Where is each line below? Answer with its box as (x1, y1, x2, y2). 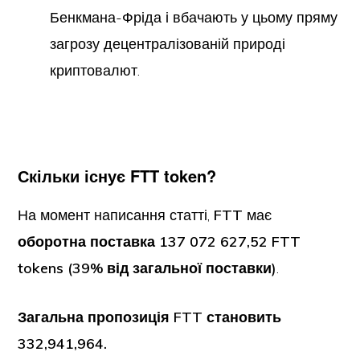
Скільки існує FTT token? (18, 164, 217, 187)
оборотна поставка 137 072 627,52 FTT (18, 232, 301, 251)
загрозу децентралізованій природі (50, 35, 286, 53)
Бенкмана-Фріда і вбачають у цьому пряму (50, 8, 338, 27)
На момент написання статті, (18, 206, 215, 224)
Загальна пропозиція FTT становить (18, 308, 282, 326)
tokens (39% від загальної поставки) (18, 259, 277, 277)
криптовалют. (50, 61, 141, 80)
